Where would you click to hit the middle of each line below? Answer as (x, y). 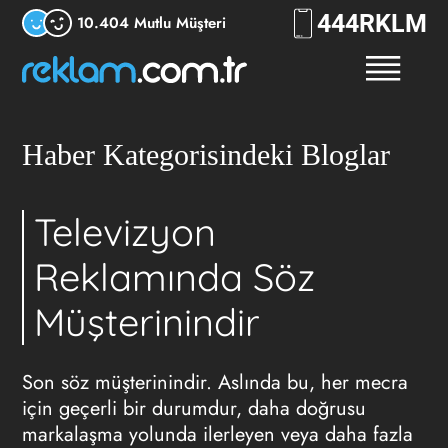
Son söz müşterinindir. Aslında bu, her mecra (214, 382)
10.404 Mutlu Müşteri (151, 22)
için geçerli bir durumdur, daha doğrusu (193, 408)
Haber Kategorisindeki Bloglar (205, 154)
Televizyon (125, 232)
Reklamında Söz (175, 277)
